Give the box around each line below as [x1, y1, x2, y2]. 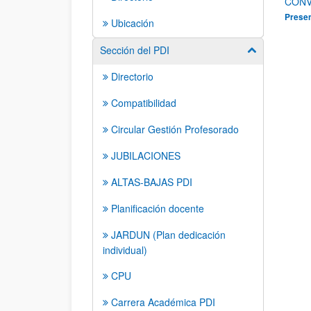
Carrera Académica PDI [111, 295, 215, 309]
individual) [103, 243, 147, 257]
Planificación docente [111, 201, 204, 215]
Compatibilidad [111, 96, 176, 110]
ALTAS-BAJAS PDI [111, 175, 192, 189]
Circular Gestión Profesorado [111, 122, 239, 136]
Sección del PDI [100, 43, 169, 57]
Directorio [111, 69, 153, 83]
